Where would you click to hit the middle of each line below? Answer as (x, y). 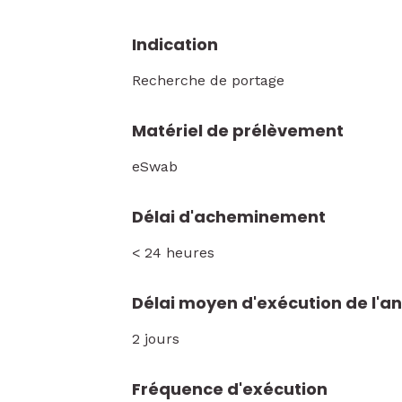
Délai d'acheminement (229, 217)
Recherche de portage (208, 80)
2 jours (156, 339)
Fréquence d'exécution (230, 389)
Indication (175, 44)
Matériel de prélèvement (238, 131)
